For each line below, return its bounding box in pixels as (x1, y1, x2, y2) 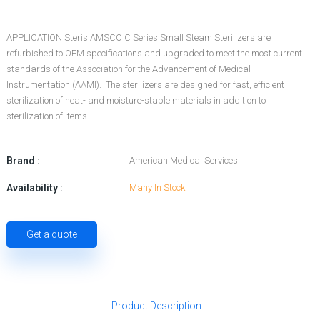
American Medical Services (129, 155, 238, 166)
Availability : (6, 182, 63, 194)
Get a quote (26, 229, 77, 241)
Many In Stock (129, 182, 185, 194)
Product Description (111, 300, 201, 312)
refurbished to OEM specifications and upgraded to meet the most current (6, 48, 302, 59)
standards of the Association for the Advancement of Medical (6, 64, 251, 75)
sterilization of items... (6, 111, 94, 122)
